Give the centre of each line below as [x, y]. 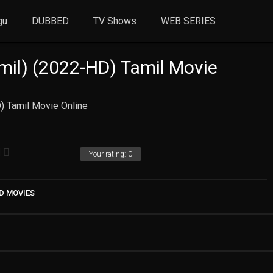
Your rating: [108, 154]
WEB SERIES [189, 21]
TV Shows [115, 21]
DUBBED [51, 21]
